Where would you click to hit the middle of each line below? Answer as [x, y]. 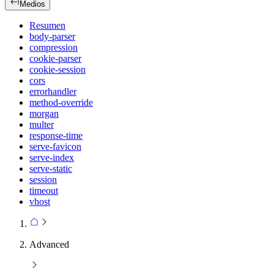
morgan [44, 114]
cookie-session [57, 70]
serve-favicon [55, 147]
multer [42, 125]
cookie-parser [55, 59]
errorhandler [53, 92]
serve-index [52, 158]
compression [54, 48]
